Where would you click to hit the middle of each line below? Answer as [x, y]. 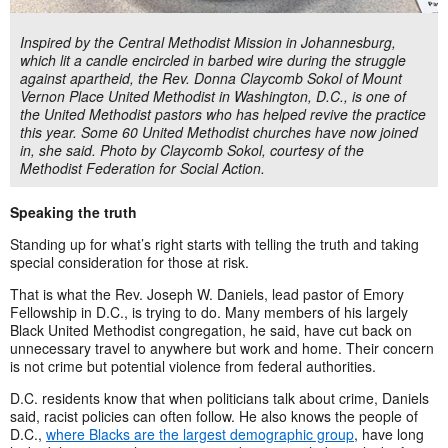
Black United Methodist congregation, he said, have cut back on [211, 329]
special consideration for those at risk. [129, 261]
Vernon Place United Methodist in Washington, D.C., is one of [213, 95]
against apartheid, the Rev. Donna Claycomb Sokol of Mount [211, 77]
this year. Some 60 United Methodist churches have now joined [219, 131]
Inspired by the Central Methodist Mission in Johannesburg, [208, 41]
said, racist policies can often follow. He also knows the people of [214, 415]
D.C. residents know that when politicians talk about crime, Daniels [219, 397]
